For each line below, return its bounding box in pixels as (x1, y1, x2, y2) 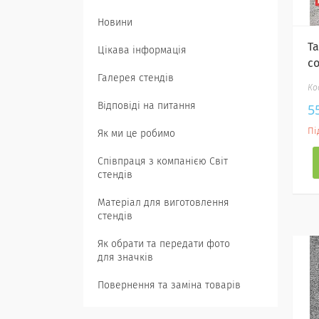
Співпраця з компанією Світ (98, 157, 228, 167)
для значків (98, 253, 153, 263)
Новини (98, 18, 132, 28)
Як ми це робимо (98, 129, 175, 139)
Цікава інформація (98, 46, 187, 56)
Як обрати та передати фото (98, 239, 230, 249)
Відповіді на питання (98, 101, 196, 111)
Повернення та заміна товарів (98, 281, 241, 291)
